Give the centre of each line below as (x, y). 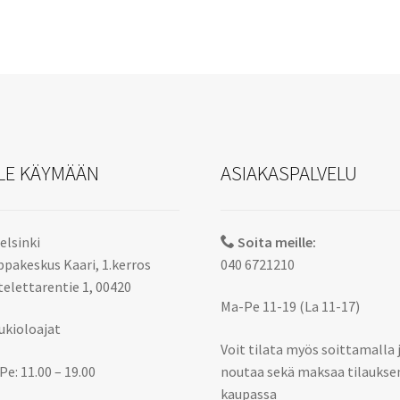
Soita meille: (276, 242)
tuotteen (181, 75)
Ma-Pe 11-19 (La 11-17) (291, 307)
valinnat (178, 55)
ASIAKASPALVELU (289, 174)
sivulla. (175, 94)
